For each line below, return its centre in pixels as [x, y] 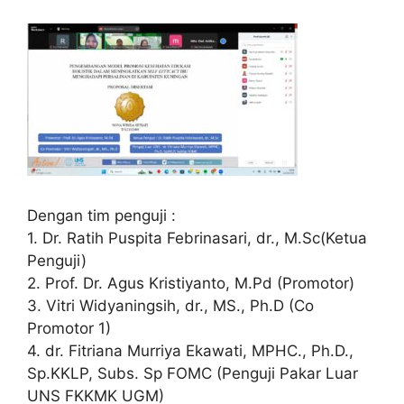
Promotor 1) [69, 329]
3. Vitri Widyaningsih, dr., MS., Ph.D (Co [170, 306]
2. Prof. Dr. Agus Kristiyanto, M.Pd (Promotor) [191, 284]
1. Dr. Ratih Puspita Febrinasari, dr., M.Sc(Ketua [197, 239]
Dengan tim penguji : [101, 216]
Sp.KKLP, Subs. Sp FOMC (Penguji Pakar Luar [193, 374]
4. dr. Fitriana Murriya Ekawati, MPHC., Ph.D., [190, 351]
